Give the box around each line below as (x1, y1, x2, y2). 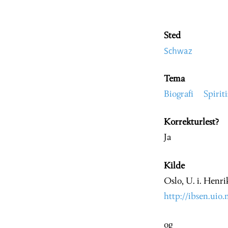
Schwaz (164, 46, 192, 56)
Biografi (164, 90, 193, 100)
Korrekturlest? (164, 118, 219, 128)
